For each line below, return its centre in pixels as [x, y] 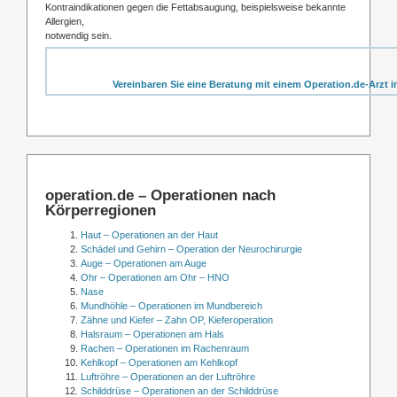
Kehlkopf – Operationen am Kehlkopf [159, 363]
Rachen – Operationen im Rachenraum [165, 349]
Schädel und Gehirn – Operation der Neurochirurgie [191, 249]
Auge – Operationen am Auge [144, 264]
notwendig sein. [78, 35]
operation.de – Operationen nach [160, 195]
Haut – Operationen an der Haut [149, 235]
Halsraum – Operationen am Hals [152, 335]
